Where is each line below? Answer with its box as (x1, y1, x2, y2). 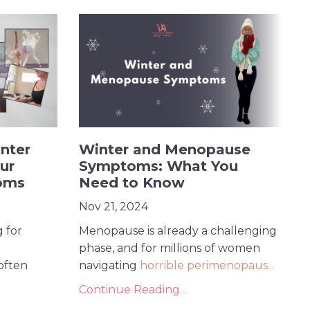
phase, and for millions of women (78, 241, 260, 255)
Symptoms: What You (78, 158, 238, 175)
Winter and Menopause (78, 141, 250, 158)
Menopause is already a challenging (78, 224, 277, 238)
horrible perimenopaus (139, 259, 268, 273)
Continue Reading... (78, 283, 186, 297)
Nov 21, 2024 (78, 200, 148, 214)
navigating (78, 259, 140, 273)
